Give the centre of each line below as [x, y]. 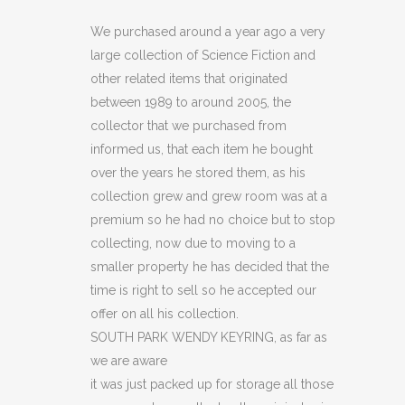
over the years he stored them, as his [198, 173]
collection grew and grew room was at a [209, 196]
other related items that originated [189, 79]
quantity [89, 127]
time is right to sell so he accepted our [203, 290]
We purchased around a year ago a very [208, 32]
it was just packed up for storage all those [212, 384]
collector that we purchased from [188, 126]
